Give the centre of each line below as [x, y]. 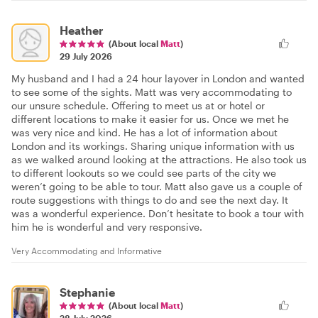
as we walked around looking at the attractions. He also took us [159, 159]
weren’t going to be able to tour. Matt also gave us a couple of [157, 186]
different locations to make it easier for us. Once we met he [150, 119]
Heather [82, 30]
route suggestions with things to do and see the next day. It [150, 199]
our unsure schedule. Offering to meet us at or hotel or [138, 105]
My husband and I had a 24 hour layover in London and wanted [158, 78]
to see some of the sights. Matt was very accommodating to [152, 92]
